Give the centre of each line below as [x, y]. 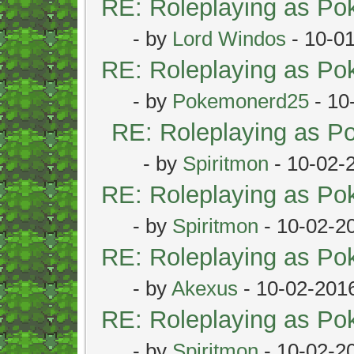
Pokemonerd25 [241, 101]
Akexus [205, 288]
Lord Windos [229, 38]
